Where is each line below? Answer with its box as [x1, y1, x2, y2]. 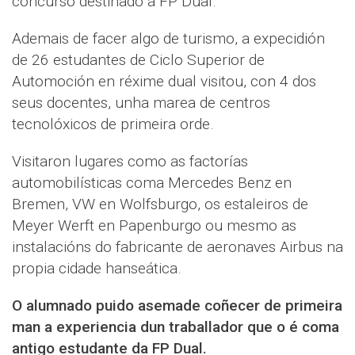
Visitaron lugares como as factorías [12, 152, 248, 170]
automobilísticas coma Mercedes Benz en [12, 174, 292, 192]
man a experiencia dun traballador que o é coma [12, 318, 339, 336]
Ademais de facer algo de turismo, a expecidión [12, 29, 325, 48]
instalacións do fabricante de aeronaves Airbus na [12, 238, 343, 256]
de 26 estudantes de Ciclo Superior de [12, 51, 265, 69]
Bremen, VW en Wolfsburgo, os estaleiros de [12, 195, 308, 213]
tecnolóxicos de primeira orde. [12, 115, 214, 133]
